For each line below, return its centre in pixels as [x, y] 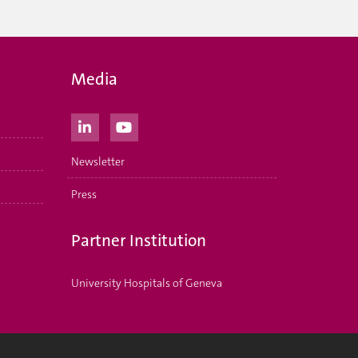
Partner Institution [138, 240]
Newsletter [97, 161]
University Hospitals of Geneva [146, 282]
